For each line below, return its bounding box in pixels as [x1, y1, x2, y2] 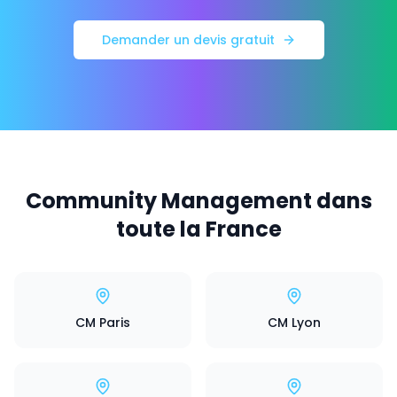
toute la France [115, 214, 282, 244]
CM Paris [75, 314, 130, 331]
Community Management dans [25, 186, 372, 215]
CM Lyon [268, 314, 321, 331]
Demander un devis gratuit [101, 31, 275, 49]
